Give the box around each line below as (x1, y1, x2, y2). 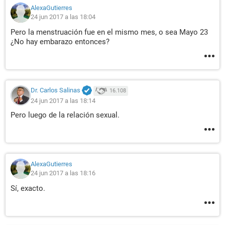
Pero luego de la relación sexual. (11, 110, 120, 120)
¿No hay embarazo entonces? (11, 37, 109, 46)
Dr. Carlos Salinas (31, 86, 80, 94)
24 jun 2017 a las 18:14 (31, 96, 95, 104)
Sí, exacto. (11, 184, 45, 193)
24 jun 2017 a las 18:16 (31, 169, 95, 177)
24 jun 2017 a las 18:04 (31, 13, 95, 21)
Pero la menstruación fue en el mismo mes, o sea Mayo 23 (11, 28, 208, 37)
